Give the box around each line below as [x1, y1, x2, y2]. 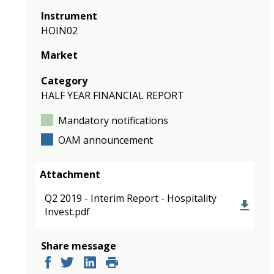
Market [41, 48, 78, 62]
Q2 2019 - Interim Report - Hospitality [45, 191, 217, 205]
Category [41, 74, 87, 87]
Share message [41, 239, 116, 253]
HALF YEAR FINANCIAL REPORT [41, 89, 184, 102]
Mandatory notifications [58, 114, 168, 127]
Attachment [40, 168, 100, 181]
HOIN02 [41, 24, 78, 37]
